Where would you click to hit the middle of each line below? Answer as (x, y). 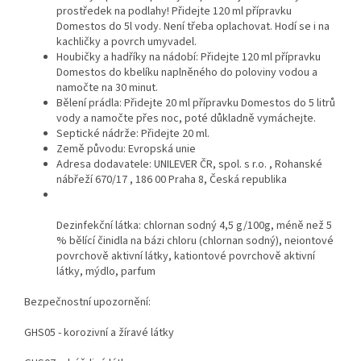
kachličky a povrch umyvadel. (127, 41)
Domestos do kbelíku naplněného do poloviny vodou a (187, 72)
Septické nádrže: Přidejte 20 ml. (133, 133)
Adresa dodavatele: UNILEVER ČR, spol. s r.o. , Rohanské (189, 164)
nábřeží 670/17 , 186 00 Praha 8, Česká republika (172, 179)
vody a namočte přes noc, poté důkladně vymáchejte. (186, 118)
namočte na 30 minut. (107, 87)
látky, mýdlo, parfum (106, 271)
